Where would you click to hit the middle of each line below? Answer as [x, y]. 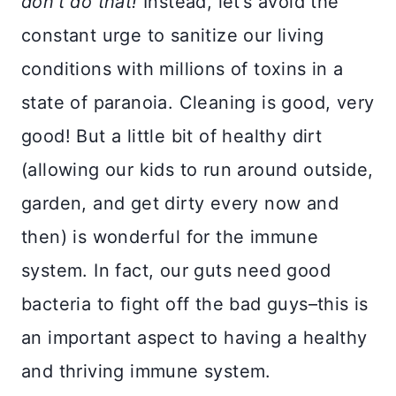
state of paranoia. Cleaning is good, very [198, 102]
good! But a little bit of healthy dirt [172, 136]
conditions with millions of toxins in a [183, 69]
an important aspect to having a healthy [194, 337]
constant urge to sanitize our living [173, 35]
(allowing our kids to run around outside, [198, 169]
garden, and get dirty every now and [180, 203]
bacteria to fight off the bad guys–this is [195, 304]
